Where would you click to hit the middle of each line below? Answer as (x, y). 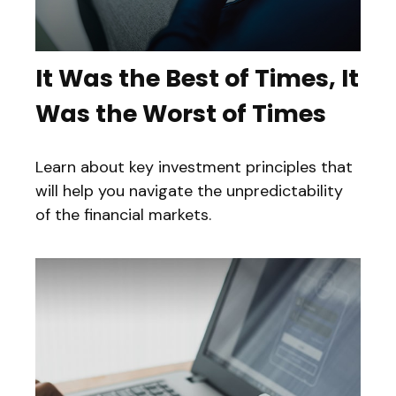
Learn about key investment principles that (194, 168)
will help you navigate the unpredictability (189, 191)
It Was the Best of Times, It (197, 79)
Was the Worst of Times (181, 114)
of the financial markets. (123, 215)
